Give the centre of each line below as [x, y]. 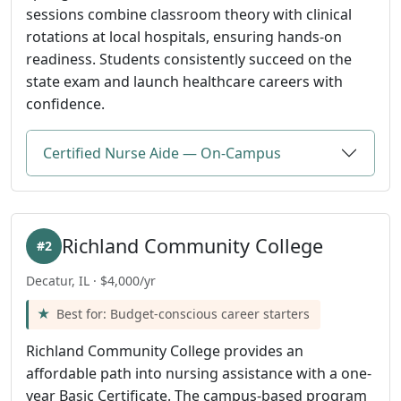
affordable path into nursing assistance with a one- [199, 373]
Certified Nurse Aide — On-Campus [162, 154]
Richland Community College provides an [165, 350]
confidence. [65, 104]
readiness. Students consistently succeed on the [189, 60]
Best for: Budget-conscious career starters [183, 314]
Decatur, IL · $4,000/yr [91, 281]
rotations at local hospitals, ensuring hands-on [184, 37]
